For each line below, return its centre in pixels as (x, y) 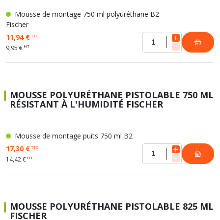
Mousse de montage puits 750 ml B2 (73, 136)
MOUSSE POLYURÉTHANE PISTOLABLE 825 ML (112, 206)
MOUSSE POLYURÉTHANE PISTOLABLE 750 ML (112, 95)
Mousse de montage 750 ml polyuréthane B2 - (88, 14)
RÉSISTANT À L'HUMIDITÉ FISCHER (86, 104)
